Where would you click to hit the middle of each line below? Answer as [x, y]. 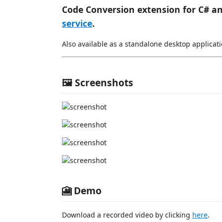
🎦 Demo [82, 191]
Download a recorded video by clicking [127, 215]
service [77, 23]
